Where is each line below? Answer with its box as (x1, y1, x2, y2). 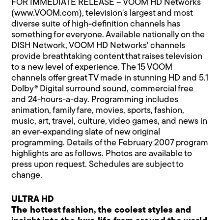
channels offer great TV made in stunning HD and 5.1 (11, 73, 209, 83)
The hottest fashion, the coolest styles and (11, 205, 192, 215)
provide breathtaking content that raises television (11, 52, 203, 61)
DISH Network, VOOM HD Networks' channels (11, 41, 186, 51)
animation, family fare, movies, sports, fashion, (11, 106, 185, 115)
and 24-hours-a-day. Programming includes (11, 95, 179, 105)
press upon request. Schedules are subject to (11, 160, 184, 169)
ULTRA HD (11, 194, 55, 204)
